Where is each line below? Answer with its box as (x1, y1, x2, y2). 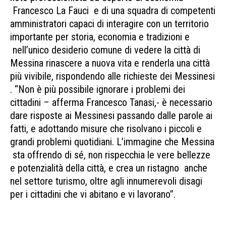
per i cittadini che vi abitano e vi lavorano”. (10, 188, 176, 201)
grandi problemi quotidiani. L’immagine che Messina (10, 136, 214, 148)
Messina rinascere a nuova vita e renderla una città (10, 57, 210, 70)
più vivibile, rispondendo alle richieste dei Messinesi (10, 70, 215, 83)
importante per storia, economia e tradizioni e (10, 31, 190, 43)
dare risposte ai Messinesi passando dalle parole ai (10, 109, 212, 122)
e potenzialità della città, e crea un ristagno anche (10, 162, 207, 175)
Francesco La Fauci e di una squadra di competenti (10, 5, 215, 17)
